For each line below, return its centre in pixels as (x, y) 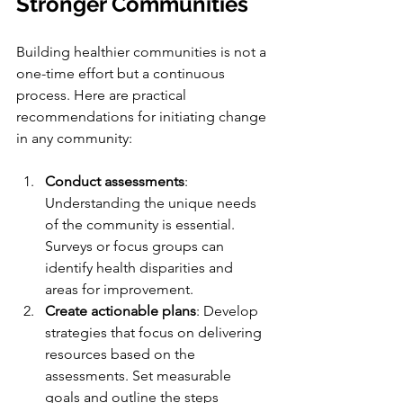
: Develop (229, 310)
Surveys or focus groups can (136, 246)
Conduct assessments (115, 181)
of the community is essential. (142, 224)
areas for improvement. (119, 289)
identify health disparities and (141, 267)
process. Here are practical (103, 94)
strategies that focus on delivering (155, 332)
